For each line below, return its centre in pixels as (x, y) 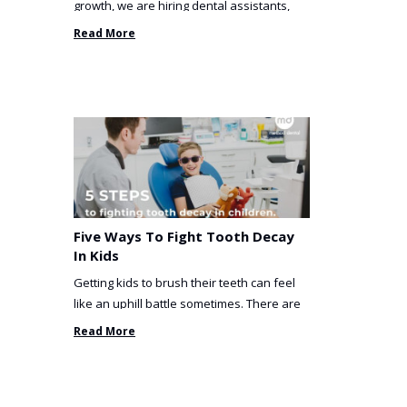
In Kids (96, 256)
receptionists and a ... (132, 26)
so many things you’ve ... (140, 325)
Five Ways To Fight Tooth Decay (184, 237)
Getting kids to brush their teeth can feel (184, 283)
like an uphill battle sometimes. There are (187, 304)
